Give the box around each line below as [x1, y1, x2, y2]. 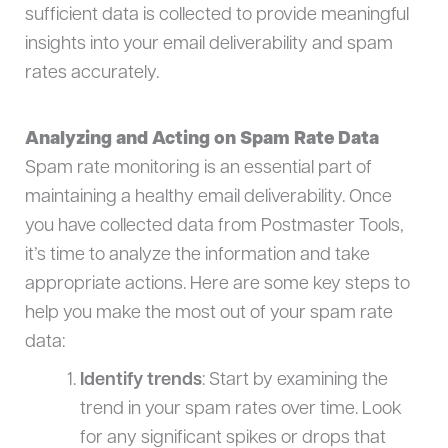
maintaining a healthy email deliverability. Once [24, 187, 392, 207]
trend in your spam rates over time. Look [79, 399, 402, 419]
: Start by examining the [201, 370, 388, 390]
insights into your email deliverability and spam [24, 35, 393, 55]
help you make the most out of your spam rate [24, 303, 393, 323]
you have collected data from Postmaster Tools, [24, 216, 404, 236]
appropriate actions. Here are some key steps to [24, 274, 410, 294]
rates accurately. [24, 64, 159, 84]
